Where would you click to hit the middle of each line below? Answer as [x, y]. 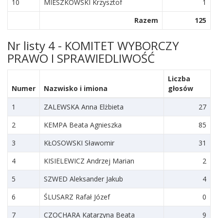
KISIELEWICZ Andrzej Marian [89, 161]
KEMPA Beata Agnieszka [83, 125]
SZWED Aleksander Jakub [83, 179]
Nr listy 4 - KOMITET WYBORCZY [93, 45]
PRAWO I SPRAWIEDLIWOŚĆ [81, 58]
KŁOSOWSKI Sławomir [79, 143]
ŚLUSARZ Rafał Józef [77, 197]
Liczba [179, 79]
